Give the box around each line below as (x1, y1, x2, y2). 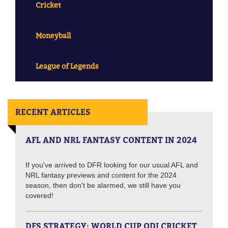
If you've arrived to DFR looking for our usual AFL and (25, 161, 198, 169)
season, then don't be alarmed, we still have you (25, 181, 181, 190)
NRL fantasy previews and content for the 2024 (25, 171, 177, 180)
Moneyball (36, 31, 71, 40)
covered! (25, 191, 53, 200)
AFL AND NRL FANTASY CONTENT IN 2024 (25, 135, 197, 146)
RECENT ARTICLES (15, 107, 91, 118)
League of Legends (36, 62, 99, 71)
